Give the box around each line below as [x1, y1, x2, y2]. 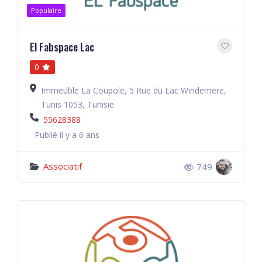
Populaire [31, 6, 61, 15]
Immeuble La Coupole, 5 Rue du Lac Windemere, [41, 85, 226, 96]
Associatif [43, 160, 82, 172]
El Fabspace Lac [30, 39, 94, 54]
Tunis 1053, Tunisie [41, 99, 114, 110]
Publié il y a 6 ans [35, 129, 99, 140]
